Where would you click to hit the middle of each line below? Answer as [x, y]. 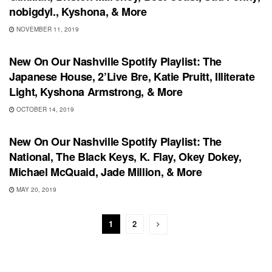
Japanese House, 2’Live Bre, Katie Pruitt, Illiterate [132, 76]
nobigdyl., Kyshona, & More [78, 12]
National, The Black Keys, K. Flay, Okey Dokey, [125, 157]
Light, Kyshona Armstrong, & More [96, 92]
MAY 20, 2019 [36, 189]
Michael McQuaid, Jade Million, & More [106, 172]
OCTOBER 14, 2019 [44, 109]
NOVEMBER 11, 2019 [47, 29]
